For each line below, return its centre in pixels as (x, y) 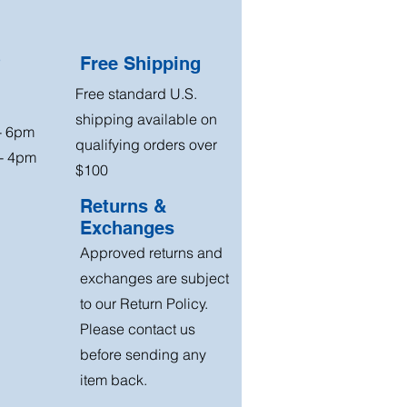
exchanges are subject (154, 278)
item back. (114, 379)
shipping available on (146, 119)
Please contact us (138, 328)
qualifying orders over (146, 144)
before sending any (143, 354)
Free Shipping (140, 63)
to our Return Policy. (144, 303)
